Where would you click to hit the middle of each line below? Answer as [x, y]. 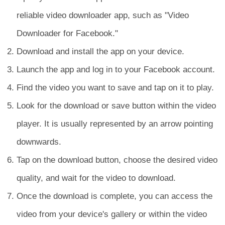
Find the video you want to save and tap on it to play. [115, 88]
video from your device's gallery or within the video [112, 214]
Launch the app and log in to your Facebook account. [116, 70]
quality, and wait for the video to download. [96, 178]
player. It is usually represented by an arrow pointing [115, 124]
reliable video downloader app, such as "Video [103, 15]
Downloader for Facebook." [67, 33]
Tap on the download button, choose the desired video [117, 160]
